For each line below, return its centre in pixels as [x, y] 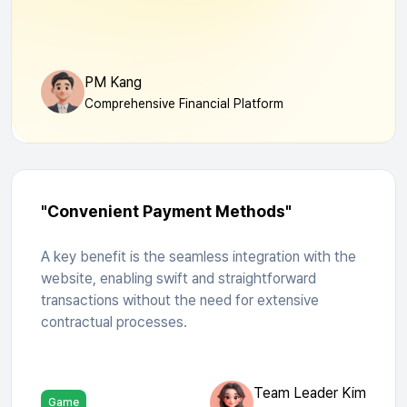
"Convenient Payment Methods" [166, 211]
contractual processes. [114, 322]
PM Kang [113, 82]
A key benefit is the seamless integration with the [199, 256]
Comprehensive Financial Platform [184, 103]
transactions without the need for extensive [180, 300]
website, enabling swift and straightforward [179, 278]
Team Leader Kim [310, 392]
